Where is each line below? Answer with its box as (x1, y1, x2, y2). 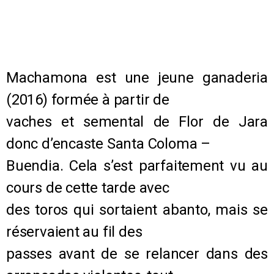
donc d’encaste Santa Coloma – (6, 135, 210, 152)
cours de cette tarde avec (6, 179, 169, 196)
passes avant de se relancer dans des (6, 245, 268, 262)
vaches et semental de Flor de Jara (6, 113, 268, 130)
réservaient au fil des (6, 223, 143, 240)
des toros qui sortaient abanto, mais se (6, 201, 268, 218)
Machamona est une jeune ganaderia (6, 68, 268, 86)
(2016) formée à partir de (6, 91, 169, 108)
